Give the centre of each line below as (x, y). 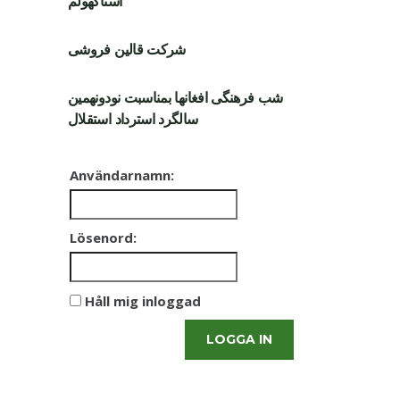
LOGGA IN (239, 339)
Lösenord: (103, 237)
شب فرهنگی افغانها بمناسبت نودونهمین (175, 97)
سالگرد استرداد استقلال (133, 119)
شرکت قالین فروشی (127, 49)
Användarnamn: (122, 175)
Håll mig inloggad (143, 300)
